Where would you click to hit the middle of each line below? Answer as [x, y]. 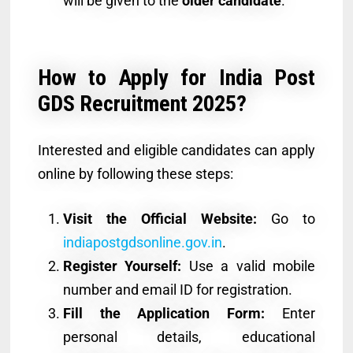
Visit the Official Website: [160, 218]
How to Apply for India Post [176, 77]
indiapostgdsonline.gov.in [142, 242]
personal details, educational [189, 336]
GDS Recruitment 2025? [142, 103]
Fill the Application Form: [164, 313]
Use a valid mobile [249, 266]
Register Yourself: [122, 266]
